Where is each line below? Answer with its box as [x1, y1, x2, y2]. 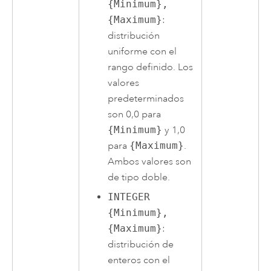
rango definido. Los [108, 61, 194, 74]
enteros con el [108, 254, 171, 267]
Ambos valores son [108, 155, 192, 168]
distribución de [108, 238, 174, 251]
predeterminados [108, 93, 184, 105]
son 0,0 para [108, 108, 162, 121]
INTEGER [108, 191, 151, 203]
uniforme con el [108, 45, 177, 58]
